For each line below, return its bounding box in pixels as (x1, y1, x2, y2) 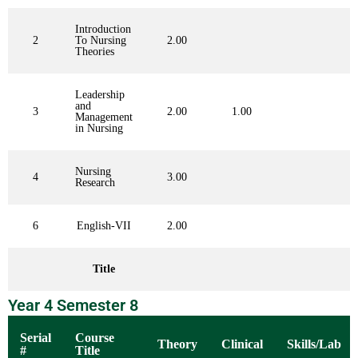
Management (75, 111, 133, 124)
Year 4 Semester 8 (8, 296, 138, 316)
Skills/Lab (287, 337, 341, 352)
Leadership (75, 89, 125, 101)
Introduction (75, 23, 131, 36)
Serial (20, 331, 51, 345)
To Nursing (75, 34, 126, 47)
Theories (75, 46, 114, 58)
